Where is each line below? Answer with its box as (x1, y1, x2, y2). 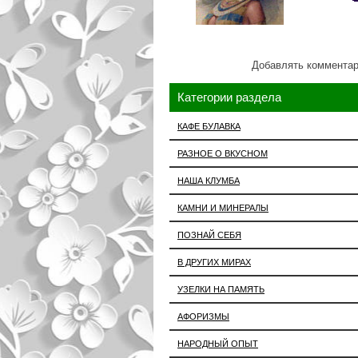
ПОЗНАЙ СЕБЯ (177, 229, 241, 240)
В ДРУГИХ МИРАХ (177, 257, 251, 267)
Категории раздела (177, 90, 281, 104)
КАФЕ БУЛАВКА (177, 121, 241, 131)
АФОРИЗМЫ (177, 311, 229, 321)
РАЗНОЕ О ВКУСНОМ (177, 148, 268, 158)
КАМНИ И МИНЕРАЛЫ (177, 202, 268, 213)
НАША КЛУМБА (177, 175, 240, 185)
